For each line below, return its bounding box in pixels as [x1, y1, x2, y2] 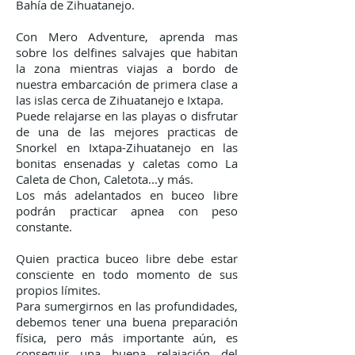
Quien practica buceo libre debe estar [16, 250, 238, 266]
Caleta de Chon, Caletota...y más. [16, 171, 193, 187]
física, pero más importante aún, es [16, 330, 238, 345]
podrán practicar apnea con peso [16, 203, 238, 219]
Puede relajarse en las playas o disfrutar [16, 108, 238, 124]
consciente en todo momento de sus [16, 266, 238, 282]
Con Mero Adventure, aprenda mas [16, 29, 238, 44]
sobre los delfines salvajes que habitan [16, 44, 238, 60]
